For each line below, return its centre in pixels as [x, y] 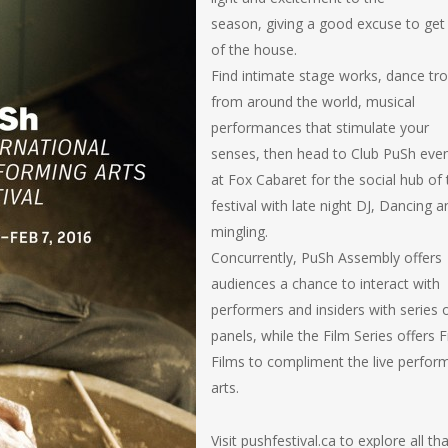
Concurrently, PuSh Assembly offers [326, 257]
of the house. [254, 49]
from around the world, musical [313, 101]
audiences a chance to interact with [325, 283]
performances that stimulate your [320, 127]
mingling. [239, 231]
